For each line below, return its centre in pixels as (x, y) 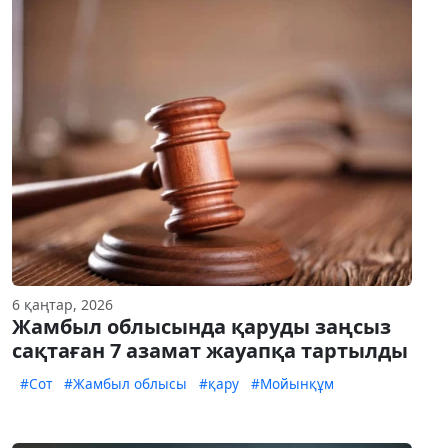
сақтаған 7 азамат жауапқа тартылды (210, 351)
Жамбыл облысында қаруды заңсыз (201, 327)
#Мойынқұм (292, 384)
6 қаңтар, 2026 (62, 305)
